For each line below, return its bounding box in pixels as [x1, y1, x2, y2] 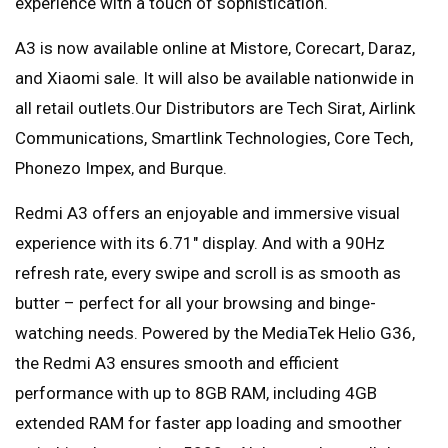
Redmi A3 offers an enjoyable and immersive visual [15, 203, 400, 224]
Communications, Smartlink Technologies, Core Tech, [15, 128, 413, 149]
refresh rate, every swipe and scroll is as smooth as [15, 263, 401, 284]
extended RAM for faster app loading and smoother [15, 413, 402, 434]
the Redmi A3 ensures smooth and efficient [15, 353, 339, 374]
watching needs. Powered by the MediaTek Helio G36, [15, 323, 415, 344]
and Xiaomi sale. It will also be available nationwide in [15, 68, 414, 89]
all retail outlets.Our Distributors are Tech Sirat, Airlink [15, 98, 415, 119]
